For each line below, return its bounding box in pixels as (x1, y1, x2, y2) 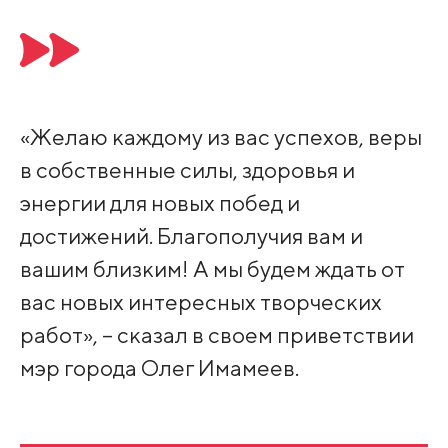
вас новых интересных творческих (19, 288, 382, 316)
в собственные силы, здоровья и (19, 156, 355, 184)
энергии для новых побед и (19, 189, 300, 217)
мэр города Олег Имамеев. (19, 354, 299, 382)
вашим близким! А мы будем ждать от (19, 255, 405, 283)
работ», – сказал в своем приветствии (19, 321, 414, 349)
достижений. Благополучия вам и (19, 222, 363, 250)
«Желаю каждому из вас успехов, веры (19, 123, 422, 151)
